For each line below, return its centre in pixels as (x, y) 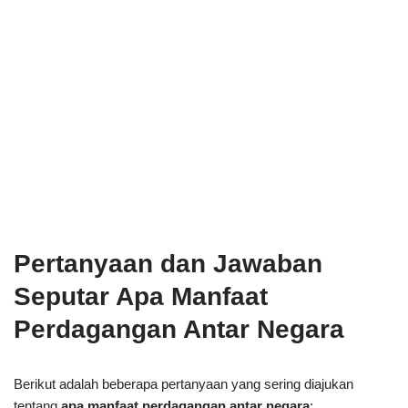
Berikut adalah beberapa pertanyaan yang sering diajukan (184, 383)
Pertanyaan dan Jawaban (168, 263)
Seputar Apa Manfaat (141, 296)
